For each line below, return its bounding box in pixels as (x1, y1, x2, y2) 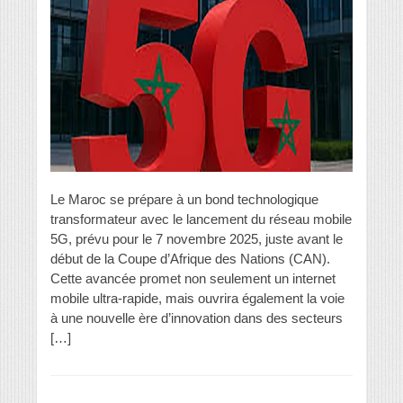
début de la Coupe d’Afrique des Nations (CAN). (50, 250, 330, 266)
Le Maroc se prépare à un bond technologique (50, 191, 318, 207)
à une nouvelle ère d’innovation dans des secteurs (50, 309, 343, 326)
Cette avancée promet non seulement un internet (50, 270, 336, 286)
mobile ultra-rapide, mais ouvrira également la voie (50, 290, 345, 306)
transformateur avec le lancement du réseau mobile (50, 210, 352, 227)
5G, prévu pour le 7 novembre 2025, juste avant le (50, 230, 343, 246)
